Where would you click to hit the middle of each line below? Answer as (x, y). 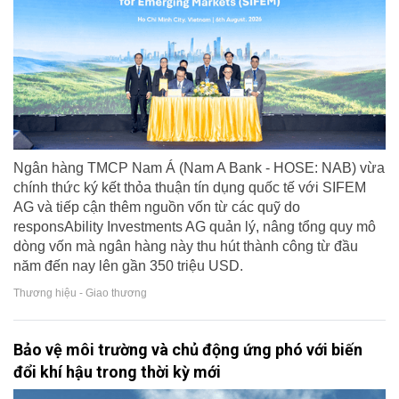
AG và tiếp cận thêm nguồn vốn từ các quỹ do (157, 208)
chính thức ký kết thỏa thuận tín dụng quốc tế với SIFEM (190, 188)
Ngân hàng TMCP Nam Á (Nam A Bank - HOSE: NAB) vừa (199, 168)
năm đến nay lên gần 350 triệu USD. (128, 266)
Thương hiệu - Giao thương (80, 293)
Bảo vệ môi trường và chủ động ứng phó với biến (188, 350)
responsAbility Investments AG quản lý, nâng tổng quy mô (195, 227)
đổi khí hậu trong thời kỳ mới (117, 372)
